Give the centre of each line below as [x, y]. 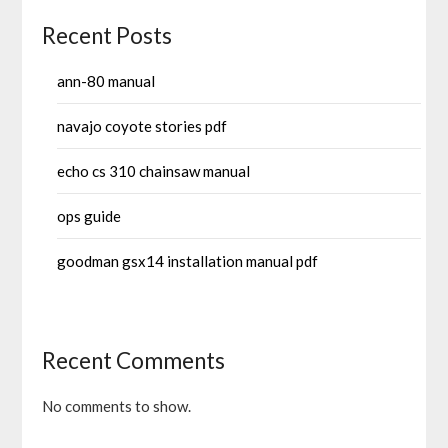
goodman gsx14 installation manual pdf [188, 261]
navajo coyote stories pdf [142, 126]
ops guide [89, 216]
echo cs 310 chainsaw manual [154, 171]
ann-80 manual [106, 81]
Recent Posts [107, 36]
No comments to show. [117, 406]
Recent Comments [134, 361]
